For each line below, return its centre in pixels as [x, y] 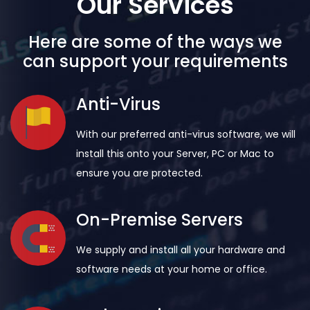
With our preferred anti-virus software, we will [186, 134]
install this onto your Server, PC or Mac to [175, 154]
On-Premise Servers [159, 220]
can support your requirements [155, 61]
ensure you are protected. [139, 173]
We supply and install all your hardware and [181, 250]
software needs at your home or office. [172, 269]
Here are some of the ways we [155, 42]
